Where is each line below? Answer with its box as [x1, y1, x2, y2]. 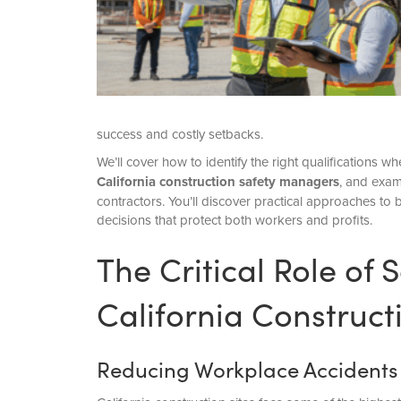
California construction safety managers [96, 172, 339, 192]
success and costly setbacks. [96, 124, 263, 144]
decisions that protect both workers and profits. [96, 210, 372, 230]
